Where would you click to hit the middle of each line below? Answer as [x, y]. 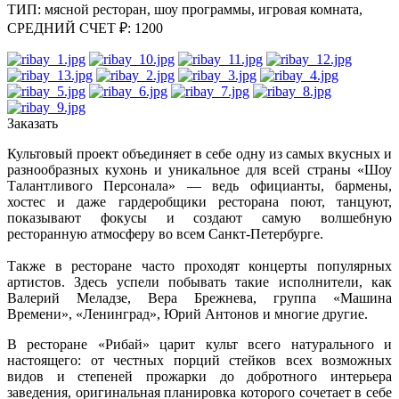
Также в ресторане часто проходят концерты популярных [199, 265]
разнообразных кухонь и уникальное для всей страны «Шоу [199, 169]
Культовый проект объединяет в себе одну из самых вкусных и [199, 153]
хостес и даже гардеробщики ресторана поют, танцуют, [199, 201]
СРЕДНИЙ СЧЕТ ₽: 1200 [85, 28]
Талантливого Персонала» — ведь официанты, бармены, [199, 185]
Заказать [33, 123]
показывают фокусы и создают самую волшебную [199, 217]
